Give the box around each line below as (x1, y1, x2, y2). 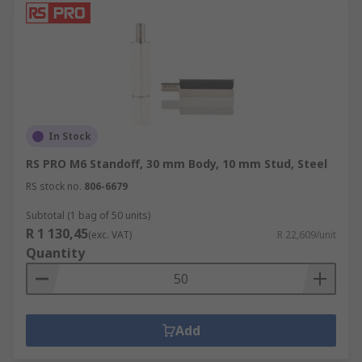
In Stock (48, 129, 91, 143)
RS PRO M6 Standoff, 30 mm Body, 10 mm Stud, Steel (26, 156, 327, 171)
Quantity (26, 244, 85, 262)
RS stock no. (26, 179, 82, 193)
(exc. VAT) (88, 228, 132, 242)
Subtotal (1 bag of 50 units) (26, 208, 150, 222)
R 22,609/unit (277, 228, 336, 242)
